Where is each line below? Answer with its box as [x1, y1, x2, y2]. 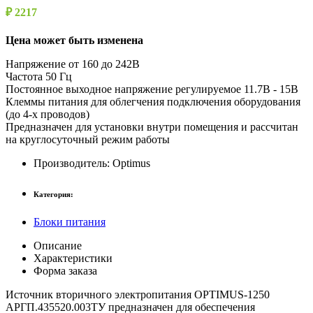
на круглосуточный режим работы [6, 133, 170, 145]
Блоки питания [34, 215, 105, 228]
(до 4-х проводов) [6, 108, 89, 120]
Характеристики [34, 252, 112, 264]
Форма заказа [34, 264, 97, 277]
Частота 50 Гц [6, 70, 72, 82]
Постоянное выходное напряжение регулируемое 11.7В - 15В [6, 82, 298, 95]
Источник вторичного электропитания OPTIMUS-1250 [6, 288, 270, 300]
